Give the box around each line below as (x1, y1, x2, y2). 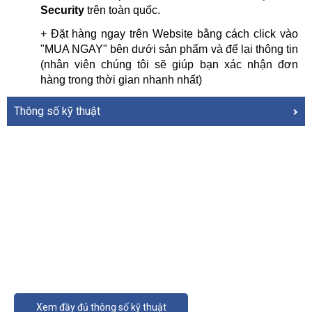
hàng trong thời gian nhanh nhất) (40, 74, 202, 86)
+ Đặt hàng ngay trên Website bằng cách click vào (40, 28, 298, 40)
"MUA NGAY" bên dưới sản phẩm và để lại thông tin (40, 43, 298, 56)
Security (40, 4, 84, 17)
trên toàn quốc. (84, 4, 160, 17)
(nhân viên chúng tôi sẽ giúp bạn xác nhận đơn (40, 58, 298, 71)
